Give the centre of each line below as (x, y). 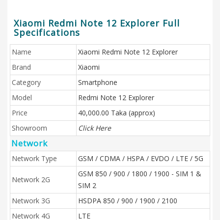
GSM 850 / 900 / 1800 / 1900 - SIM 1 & (140, 174)
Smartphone (98, 82)
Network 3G (31, 201)
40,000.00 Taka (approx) (117, 113)
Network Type (34, 158)
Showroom (29, 128)
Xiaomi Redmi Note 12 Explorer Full (97, 23)
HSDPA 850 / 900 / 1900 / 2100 (128, 201)
